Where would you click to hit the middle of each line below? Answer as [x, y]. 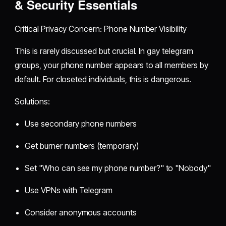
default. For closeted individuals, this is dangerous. [103, 79]
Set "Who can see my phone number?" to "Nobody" [118, 168]
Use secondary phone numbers [81, 123]
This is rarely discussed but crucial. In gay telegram [104, 51]
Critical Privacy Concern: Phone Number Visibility [101, 29]
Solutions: [32, 101]
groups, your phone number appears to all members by [111, 65]
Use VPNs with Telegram [69, 190]
